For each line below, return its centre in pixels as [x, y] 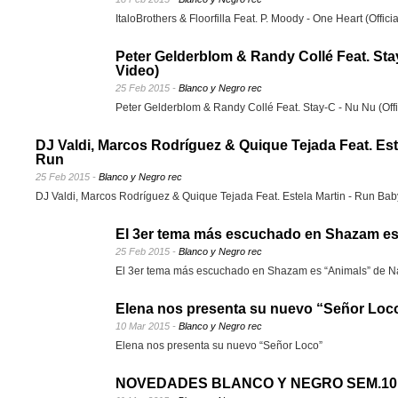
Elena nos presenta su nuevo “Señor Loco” [220, 346]
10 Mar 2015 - [147, 326]
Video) [137, 71]
